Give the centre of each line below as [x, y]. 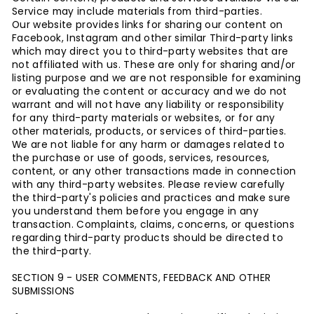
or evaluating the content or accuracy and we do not [150, 91]
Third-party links [251, 38]
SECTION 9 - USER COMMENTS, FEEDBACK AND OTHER [142, 278]
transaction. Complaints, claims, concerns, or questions [153, 225]
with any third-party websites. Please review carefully [149, 185]
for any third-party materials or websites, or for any [144, 118]
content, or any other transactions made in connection [154, 171]
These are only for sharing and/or [210, 65]
